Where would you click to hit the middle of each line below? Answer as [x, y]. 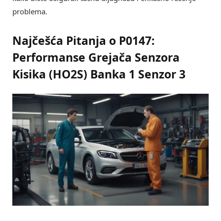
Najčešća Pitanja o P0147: [84, 40]
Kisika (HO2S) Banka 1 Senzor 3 [99, 74]
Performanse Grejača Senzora [96, 57]
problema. [30, 12]
